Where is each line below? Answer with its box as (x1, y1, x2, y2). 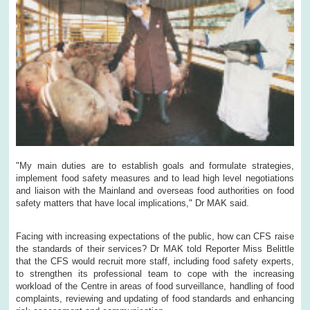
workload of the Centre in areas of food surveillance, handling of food (16, 280, 294, 291)
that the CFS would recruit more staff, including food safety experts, (16, 255, 294, 266)
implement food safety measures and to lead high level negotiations (16, 172, 294, 183)
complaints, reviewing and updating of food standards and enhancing (16, 293, 294, 304)
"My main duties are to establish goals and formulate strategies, (16, 160, 294, 171)
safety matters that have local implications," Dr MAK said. (16, 197, 250, 208)
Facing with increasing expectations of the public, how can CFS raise (16, 230, 294, 241)
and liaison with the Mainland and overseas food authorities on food (16, 185, 294, 196)
